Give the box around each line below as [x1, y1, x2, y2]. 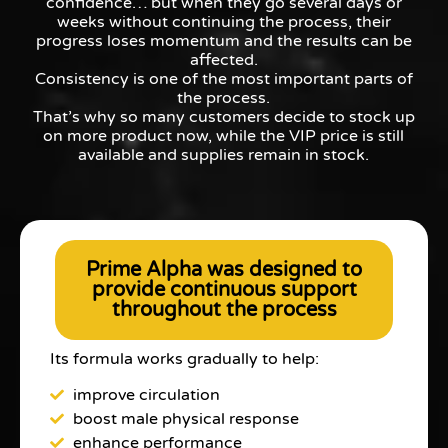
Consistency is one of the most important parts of [34, 69, 413, 90]
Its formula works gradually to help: [50, 348, 319, 369]
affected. [189, 50, 258, 71]
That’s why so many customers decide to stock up [32, 107, 415, 128]
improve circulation [72, 385, 220, 406]
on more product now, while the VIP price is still [43, 126, 405, 147]
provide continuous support [91, 277, 357, 302]
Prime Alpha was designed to [86, 257, 362, 282]
